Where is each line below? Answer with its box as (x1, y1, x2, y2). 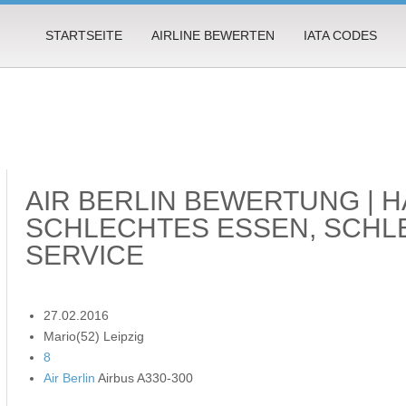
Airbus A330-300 (95, 370, 194, 385)
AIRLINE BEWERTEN (151, 28, 275, 43)
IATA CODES (304, 28, 377, 43)
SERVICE (25, 239, 145, 270)
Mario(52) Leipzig (43, 328, 145, 343)
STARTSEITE (45, 28, 122, 43)
